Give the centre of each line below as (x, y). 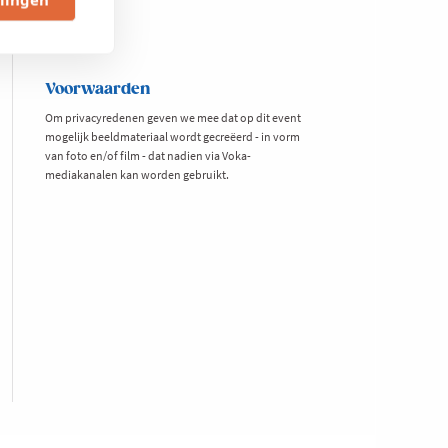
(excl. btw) (79, 21)
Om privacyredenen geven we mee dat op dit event (173, 117)
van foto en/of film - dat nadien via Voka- (148, 155)
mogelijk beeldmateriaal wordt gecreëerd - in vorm (172, 136)
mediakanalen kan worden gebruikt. (137, 174)
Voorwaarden (97, 89)
